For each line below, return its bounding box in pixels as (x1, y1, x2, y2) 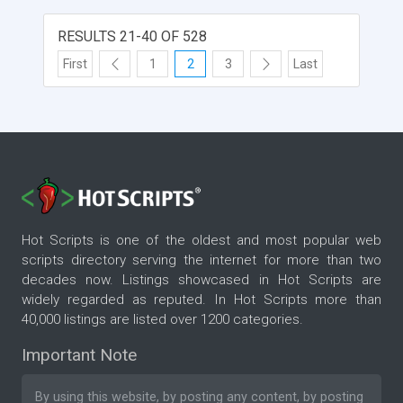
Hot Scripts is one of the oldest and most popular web (22, 232, 381, 249)
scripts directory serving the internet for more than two (22, 252, 381, 269)
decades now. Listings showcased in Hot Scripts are (22, 272, 381, 289)
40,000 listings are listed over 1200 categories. (22, 311, 303, 328)
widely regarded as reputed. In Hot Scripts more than (22, 291, 381, 309)
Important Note (22, 345, 137, 366)
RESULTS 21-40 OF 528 (58, 27, 207, 45)
